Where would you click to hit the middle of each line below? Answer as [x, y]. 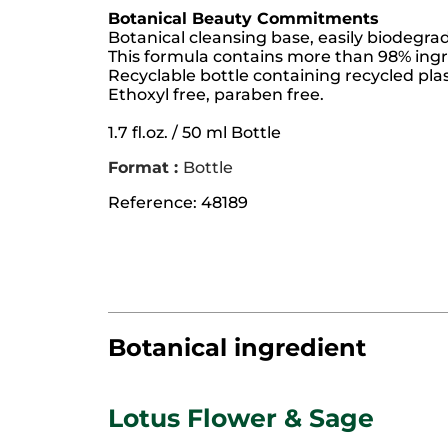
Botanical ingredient [237, 347]
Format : [145, 167]
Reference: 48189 [178, 202]
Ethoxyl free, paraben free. [216, 94]
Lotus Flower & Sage [241, 417]
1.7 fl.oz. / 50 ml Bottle [194, 132]
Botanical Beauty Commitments [243, 18]
